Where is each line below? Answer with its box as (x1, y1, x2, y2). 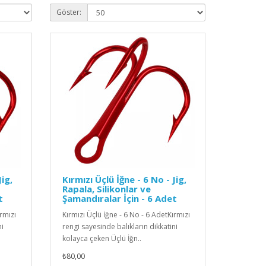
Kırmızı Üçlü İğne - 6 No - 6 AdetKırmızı (62, 210, 190, 220)
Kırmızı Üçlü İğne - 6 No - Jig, (62, 173, 186, 186)
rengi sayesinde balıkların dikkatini (62, 221, 178, 232)
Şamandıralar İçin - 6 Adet (62, 192, 177, 205)
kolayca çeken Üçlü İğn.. (62, 233, 141, 244)
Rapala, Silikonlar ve (62, 183, 151, 195)
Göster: (56, 7, 81, 18)
